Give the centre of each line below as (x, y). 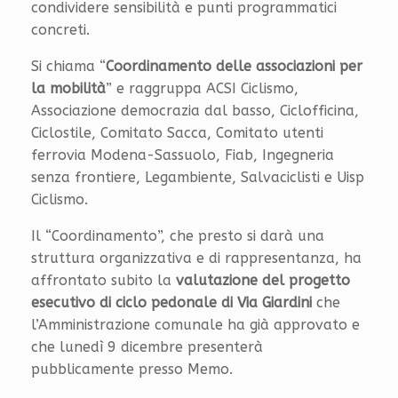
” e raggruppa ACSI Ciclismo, (202, 89)
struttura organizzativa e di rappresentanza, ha (196, 259)
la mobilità (68, 89)
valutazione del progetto (263, 281)
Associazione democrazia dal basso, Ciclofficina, (195, 111)
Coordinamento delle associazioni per (234, 67)
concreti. (60, 30)
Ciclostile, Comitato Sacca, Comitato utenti (177, 133)
